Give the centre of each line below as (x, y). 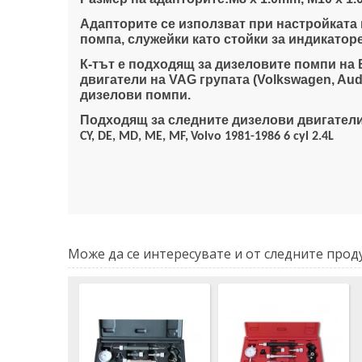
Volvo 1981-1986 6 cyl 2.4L (262, 137)
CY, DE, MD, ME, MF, (134, 137)
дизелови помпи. (135, 95)
